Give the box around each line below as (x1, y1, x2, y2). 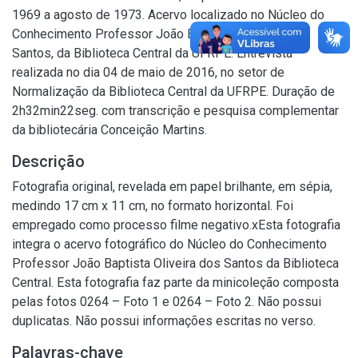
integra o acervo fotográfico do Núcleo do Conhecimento (12, 236, 327, 252)
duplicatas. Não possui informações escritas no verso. (12, 312, 316, 328)
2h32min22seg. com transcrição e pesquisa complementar (12, 102, 339, 118)
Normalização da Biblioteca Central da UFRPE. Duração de (12, 83, 335, 99)
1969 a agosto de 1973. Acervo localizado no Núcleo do (12, 6, 324, 22)
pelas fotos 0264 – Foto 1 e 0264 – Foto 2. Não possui (12, 293, 321, 309)
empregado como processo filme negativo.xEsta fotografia (12, 217, 340, 233)
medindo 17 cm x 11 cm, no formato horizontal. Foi (12, 197, 293, 213)
